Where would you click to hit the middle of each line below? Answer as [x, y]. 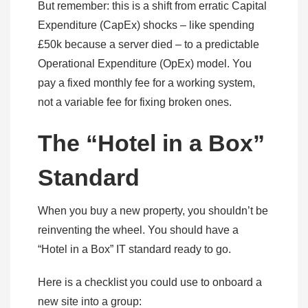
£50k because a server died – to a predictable [148, 44]
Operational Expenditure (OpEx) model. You [145, 63]
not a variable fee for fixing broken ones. [136, 102]
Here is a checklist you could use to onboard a [150, 282]
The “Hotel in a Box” [151, 143]
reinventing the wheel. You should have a [138, 230]
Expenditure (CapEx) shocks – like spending [146, 25]
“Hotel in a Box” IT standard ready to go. [136, 249]
